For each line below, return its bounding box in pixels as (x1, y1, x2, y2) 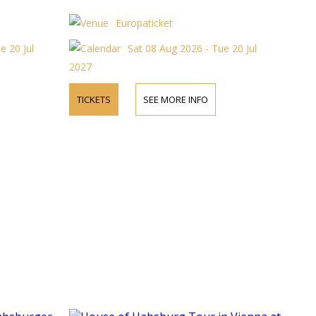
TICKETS (77, 93, 111, 106)
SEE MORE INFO (143, 93, 209, 106)
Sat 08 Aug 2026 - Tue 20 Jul (128, 42, 257, 55)
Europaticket (116, 16, 174, 30)
